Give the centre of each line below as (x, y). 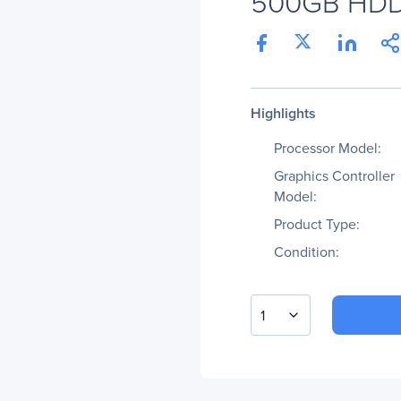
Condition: (307, 252)
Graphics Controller (334, 176)
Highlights (283, 113)
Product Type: (317, 224)
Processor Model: (328, 148)
